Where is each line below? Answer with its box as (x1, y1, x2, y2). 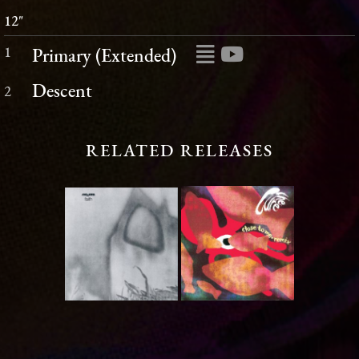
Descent (32, 82, 93, 102)
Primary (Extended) (32, 46, 177, 67)
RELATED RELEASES (86, 143, 273, 160)
